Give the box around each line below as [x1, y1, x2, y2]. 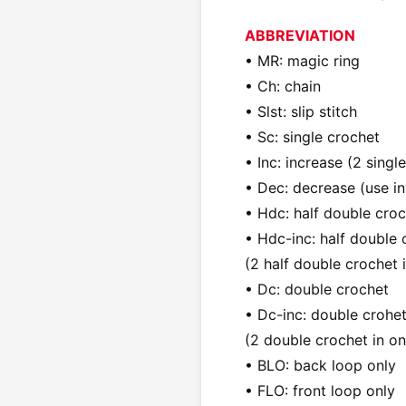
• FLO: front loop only [245, 381, 395, 400]
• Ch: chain [245, 76, 321, 95]
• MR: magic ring [245, 51, 360, 70]
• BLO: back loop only [245, 355, 396, 374]
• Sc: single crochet [245, 127, 380, 146]
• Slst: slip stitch [245, 101, 357, 121]
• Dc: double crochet [245, 279, 389, 298]
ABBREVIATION [245, 25, 355, 44]
